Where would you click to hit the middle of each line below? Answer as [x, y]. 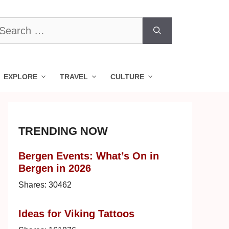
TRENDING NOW [63, 131]
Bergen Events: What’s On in [89, 156]
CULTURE [127, 77]
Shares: [33, 185]
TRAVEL [74, 77]
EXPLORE [20, 77]
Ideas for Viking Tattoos [76, 214]
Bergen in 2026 [55, 168]
